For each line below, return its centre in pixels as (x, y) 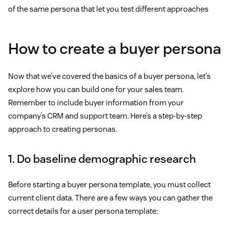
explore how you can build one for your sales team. (96, 89)
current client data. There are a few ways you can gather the (110, 197)
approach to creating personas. (63, 129)
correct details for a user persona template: (83, 211)
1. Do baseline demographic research (102, 159)
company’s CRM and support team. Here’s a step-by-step (105, 116)
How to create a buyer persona (115, 48)
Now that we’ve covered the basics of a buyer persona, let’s (109, 76)
